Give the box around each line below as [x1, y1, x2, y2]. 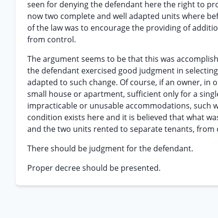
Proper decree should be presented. [27, 163, 161, 173]
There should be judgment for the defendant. [27, 143, 193, 154]
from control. [27, 34, 76, 45]
